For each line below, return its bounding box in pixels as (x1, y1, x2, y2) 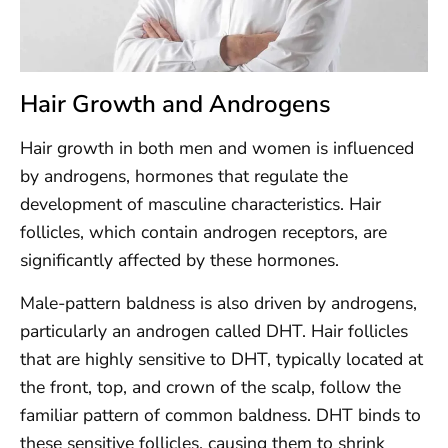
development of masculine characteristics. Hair (20, 192, 381, 217)
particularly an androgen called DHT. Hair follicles (20, 318, 408, 343)
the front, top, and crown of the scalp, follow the (20, 374, 401, 399)
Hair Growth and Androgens (20, 88, 331, 121)
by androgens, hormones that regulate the (20, 164, 348, 189)
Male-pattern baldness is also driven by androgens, (20, 290, 417, 315)
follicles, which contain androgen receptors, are (20, 220, 387, 245)
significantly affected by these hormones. (20, 248, 339, 273)
